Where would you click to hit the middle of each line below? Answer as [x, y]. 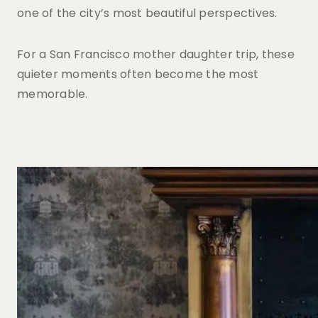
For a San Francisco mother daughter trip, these [156, 54]
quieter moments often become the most [138, 74]
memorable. [53, 94]
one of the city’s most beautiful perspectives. [147, 13]
